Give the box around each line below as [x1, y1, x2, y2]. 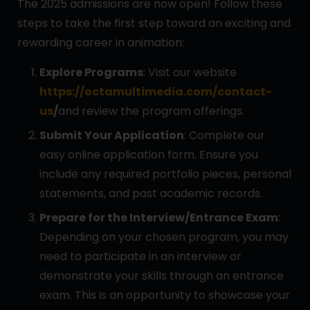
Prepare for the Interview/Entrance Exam [39, 209, 278, 226]
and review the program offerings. [58, 102, 244, 119]
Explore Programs [39, 64, 143, 80]
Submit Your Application [39, 127, 184, 143]
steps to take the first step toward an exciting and [17, 15, 291, 31]
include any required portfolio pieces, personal [39, 165, 291, 182]
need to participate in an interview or [39, 248, 241, 264]
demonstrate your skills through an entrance [39, 267, 284, 284]
